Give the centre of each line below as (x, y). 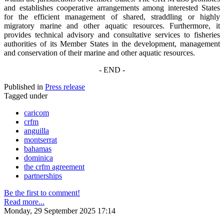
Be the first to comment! (42, 192)
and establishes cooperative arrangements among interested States (112, 7)
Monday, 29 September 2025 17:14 (60, 210)
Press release (65, 86)
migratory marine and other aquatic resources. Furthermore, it (112, 25)
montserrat (40, 139)
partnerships (43, 175)
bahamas (38, 148)
